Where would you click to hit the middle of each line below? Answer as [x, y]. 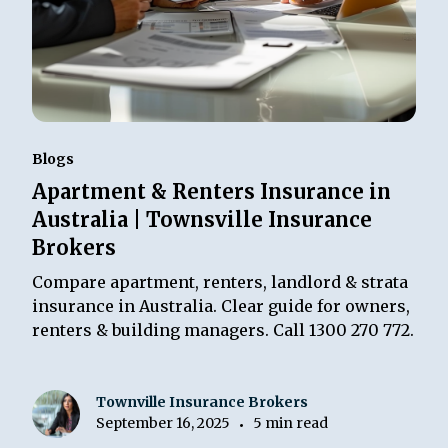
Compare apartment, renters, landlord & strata [220, 282]
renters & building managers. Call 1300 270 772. [223, 330]
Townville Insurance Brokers [202, 401]
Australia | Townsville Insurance [202, 220]
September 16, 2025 [163, 422]
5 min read [291, 422]
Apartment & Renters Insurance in [212, 192]
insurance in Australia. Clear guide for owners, [221, 306]
